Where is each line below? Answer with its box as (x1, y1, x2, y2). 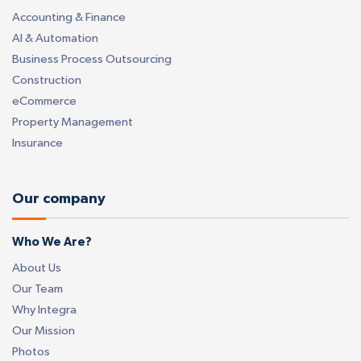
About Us (12, 261, 61, 274)
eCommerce (12, 94, 77, 107)
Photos (12, 345, 50, 358)
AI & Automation (12, 31, 98, 44)
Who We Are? (12, 235, 92, 248)
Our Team (12, 282, 63, 295)
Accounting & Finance (12, 10, 126, 23)
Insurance (12, 136, 63, 149)
